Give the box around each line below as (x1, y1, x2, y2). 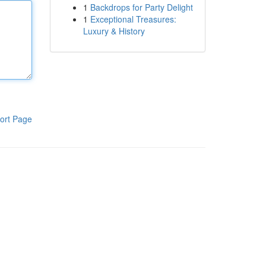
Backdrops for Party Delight (90, 1, 193, 13)
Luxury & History (83, 25, 145, 37)
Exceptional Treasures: (90, 13, 176, 25)
